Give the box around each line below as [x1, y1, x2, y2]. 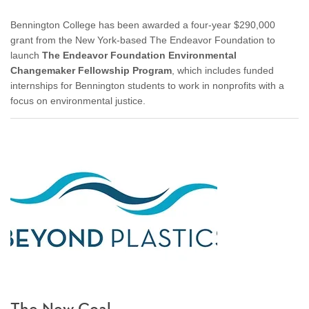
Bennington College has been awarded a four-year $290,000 [10, 19, 275, 30]
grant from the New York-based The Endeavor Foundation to [10, 34, 275, 46]
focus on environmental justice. [10, 94, 146, 106]
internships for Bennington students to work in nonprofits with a [10, 79, 284, 91]
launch [10, 49, 42, 61]
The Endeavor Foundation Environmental [42, 49, 237, 61]
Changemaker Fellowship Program [10, 64, 172, 76]
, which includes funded [172, 64, 274, 76]
